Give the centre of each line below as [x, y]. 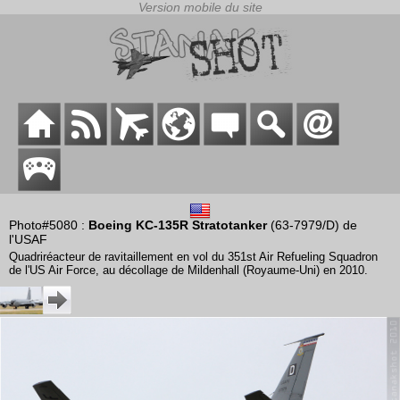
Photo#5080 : [49, 225]
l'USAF [28, 240]
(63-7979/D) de [312, 225]
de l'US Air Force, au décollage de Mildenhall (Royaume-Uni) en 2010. [188, 271]
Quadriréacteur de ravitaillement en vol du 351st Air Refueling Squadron [193, 257]
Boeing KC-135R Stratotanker [178, 225]
